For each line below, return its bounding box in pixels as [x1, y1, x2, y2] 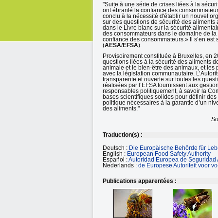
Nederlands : [103, 162, 138, 169]
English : [103, 150, 127, 157]
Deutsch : [103, 145, 129, 151]
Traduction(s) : [103, 131, 143, 138]
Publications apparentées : [103, 178, 177, 184]
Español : [103, 156, 128, 163]
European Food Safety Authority [127, 150, 211, 157]
